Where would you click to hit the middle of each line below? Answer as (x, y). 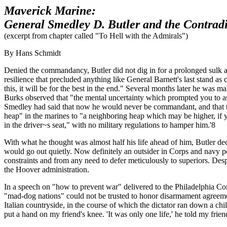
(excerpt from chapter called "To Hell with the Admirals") (96, 36)
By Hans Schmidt (32, 53)
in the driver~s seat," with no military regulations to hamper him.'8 (110, 125)
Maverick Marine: (50, 11)
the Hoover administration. (47, 169)
